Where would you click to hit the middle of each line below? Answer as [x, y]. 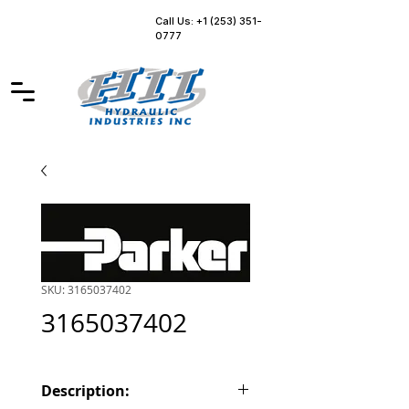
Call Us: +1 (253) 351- [209, 21]
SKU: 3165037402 [86, 289]
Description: [85, 391]
